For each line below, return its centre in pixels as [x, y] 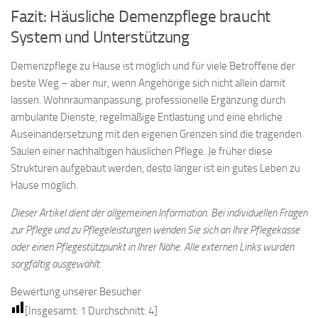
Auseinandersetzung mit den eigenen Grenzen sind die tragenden [156, 135]
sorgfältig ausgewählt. [56, 264]
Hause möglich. [44, 186]
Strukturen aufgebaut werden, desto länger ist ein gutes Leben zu [155, 169]
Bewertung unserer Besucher [76, 292]
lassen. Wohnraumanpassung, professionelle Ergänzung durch [148, 100]
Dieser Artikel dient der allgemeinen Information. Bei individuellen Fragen [159, 213]
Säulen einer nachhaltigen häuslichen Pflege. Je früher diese [142, 152]
